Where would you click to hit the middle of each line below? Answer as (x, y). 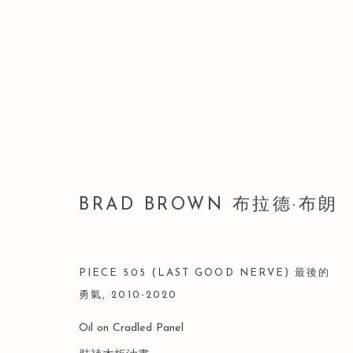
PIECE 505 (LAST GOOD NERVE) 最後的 (205, 273)
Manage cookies (96, 342)
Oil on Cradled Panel (131, 328)
